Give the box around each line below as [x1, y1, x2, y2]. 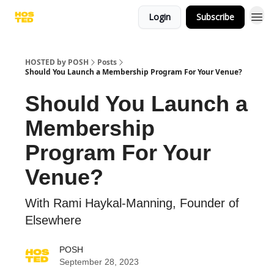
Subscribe [196, 11, 234, 23]
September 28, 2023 [59, 257, 139, 267]
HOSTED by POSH [25, 57, 89, 67]
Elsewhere [25, 213, 81, 227]
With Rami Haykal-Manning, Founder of [25, 196, 239, 210]
